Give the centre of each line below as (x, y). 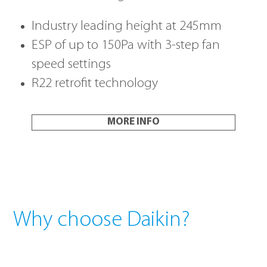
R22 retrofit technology (94, 83)
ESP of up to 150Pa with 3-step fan (125, 45)
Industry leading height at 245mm (126, 26)
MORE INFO (133, 122)
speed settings (71, 64)
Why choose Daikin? (102, 220)
